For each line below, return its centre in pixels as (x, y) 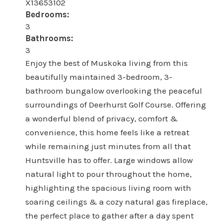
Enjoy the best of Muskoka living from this (106, 63)
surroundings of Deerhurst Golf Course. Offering (115, 105)
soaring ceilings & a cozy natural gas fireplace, (116, 202)
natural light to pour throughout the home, (108, 174)
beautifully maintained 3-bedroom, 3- (99, 77)
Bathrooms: (49, 38)
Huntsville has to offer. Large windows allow (109, 160)
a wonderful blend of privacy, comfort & (101, 118)
